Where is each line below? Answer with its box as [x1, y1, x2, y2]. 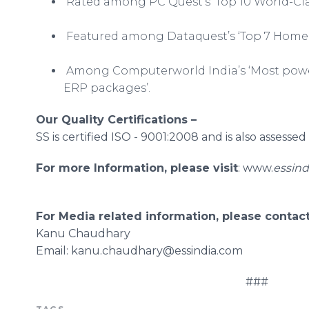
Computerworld [112, 64, 206, 77]
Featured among [63, 30, 167, 43]
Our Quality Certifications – [36, 113, 197, 126]
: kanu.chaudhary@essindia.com [66, 244, 243, 257]
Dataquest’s [167, 30, 235, 43]
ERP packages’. [63, 81, 150, 94]
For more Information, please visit [36, 161, 238, 175]
